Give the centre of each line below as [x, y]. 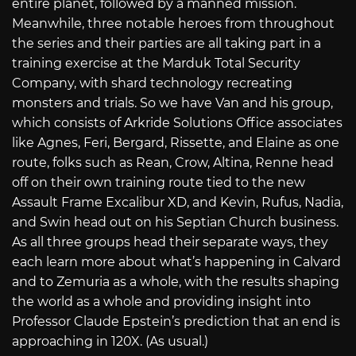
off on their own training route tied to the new [159, 183]
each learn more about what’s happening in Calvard [176, 262]
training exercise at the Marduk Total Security [156, 64]
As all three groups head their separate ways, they [170, 242]
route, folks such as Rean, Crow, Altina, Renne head [173, 163]
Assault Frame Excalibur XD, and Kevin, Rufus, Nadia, [178, 203]
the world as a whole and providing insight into [161, 302]
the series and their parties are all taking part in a [166, 44]
